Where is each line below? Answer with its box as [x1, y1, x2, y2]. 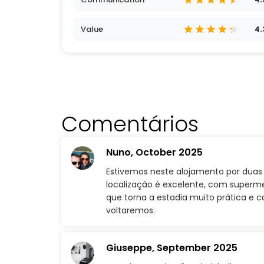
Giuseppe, [106, 241, 157, 255]
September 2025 [157, 241, 237, 255]
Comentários [61, 109, 199, 139]
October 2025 [136, 146, 203, 159]
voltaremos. [106, 204, 155, 216]
